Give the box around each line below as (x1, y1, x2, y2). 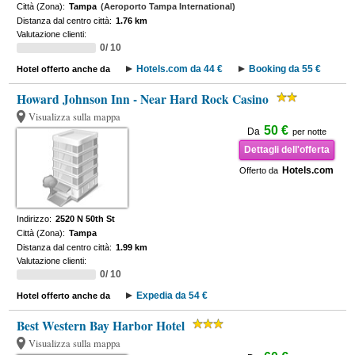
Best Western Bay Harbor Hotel (17, 317, 185, 334)
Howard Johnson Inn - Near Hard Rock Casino (17, 90, 269, 108)
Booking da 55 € (249, 63, 322, 74)
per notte (292, 127, 326, 136)
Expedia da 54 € (136, 290, 208, 301)
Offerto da (239, 166, 279, 175)
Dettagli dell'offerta (243, 144, 330, 155)
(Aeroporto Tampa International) (101, 2, 236, 11)
